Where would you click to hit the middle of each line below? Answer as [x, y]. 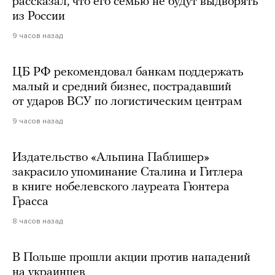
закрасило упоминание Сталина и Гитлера [128, 172]
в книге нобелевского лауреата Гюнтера [121, 187]
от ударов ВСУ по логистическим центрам [127, 102]
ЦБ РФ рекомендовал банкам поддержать [128, 72]
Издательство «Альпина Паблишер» [111, 157]
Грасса [30, 202]
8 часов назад [37, 221]
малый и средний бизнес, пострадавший [122, 87]
